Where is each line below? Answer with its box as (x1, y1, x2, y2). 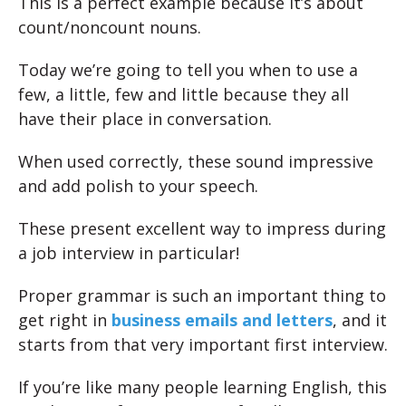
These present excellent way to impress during (18, 217, 386, 240)
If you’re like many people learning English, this (18, 376, 387, 399)
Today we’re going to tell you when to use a (18, 59, 358, 82)
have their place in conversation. (18, 108, 272, 130)
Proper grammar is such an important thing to (18, 285, 386, 307)
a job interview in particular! (18, 242, 239, 265)
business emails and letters (111, 309, 333, 332)
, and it (333, 309, 387, 332)
